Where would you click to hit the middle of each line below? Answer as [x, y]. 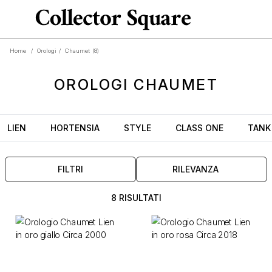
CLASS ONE [199, 128]
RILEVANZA [195, 169]
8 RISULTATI [136, 198]
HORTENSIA [75, 128]
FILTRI [70, 169]
